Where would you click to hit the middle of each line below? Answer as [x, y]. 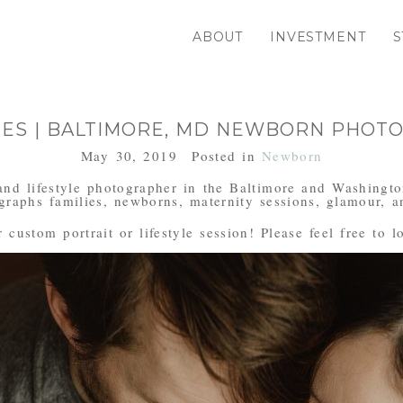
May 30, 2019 [129, 155]
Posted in [227, 155]
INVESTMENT [318, 36]
